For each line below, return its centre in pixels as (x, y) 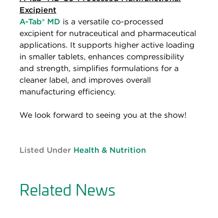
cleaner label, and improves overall (85, 80)
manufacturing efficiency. (68, 91)
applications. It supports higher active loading (107, 45)
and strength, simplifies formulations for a (99, 68)
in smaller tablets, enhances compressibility (102, 56)
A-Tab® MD (40, 21)
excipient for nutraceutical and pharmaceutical (108, 33)
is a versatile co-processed (112, 21)
